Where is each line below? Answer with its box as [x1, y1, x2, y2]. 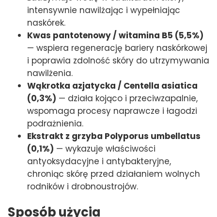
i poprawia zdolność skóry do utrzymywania [27, 54, 209, 66]
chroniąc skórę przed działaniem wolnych [27, 168, 200, 180]
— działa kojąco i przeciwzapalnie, [56, 92, 198, 104]
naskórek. [27, 16, 65, 29]
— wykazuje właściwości [54, 142, 155, 155]
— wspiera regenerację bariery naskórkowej [27, 42, 207, 54]
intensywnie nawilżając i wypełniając [27, 4, 180, 16]
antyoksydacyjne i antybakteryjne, [27, 155, 171, 167]
